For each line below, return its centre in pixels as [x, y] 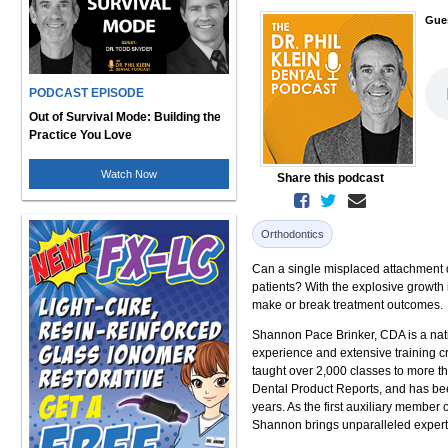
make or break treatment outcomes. [347, 305]
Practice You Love [80, 134]
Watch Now [129, 173]
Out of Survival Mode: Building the [125, 116]
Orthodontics [292, 234]
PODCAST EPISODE [86, 92]
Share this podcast [330, 178]
